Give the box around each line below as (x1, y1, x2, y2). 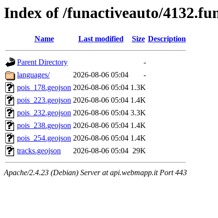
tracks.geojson (17, 146, 61, 155)
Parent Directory (17, 58, 68, 67)
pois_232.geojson (17, 109, 71, 117)
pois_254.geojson (17, 134, 71, 143)
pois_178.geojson (17, 83, 71, 92)
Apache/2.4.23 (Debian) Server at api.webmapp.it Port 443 (4, 168, 187, 177)
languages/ (17, 71, 50, 79)
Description (148, 35, 186, 43)
